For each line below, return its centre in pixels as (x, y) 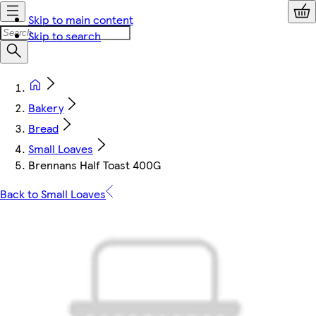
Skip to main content (81, 19)
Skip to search (65, 36)
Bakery (46, 108)
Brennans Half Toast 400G (95, 165)
